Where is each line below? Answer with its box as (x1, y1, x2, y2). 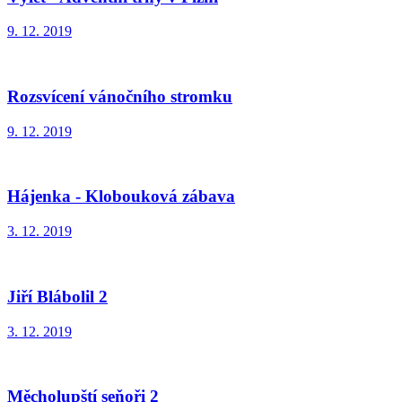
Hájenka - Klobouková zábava (7, 187, 235, 206)
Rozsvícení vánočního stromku (7, 86, 232, 106)
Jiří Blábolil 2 (7, 286, 108, 306)
